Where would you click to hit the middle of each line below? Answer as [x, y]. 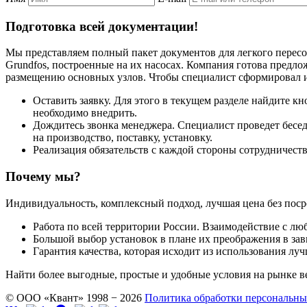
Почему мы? [43, 176]
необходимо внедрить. [85, 113]
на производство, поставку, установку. [123, 138]
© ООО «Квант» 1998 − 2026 [74, 297]
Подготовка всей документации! [102, 26]
